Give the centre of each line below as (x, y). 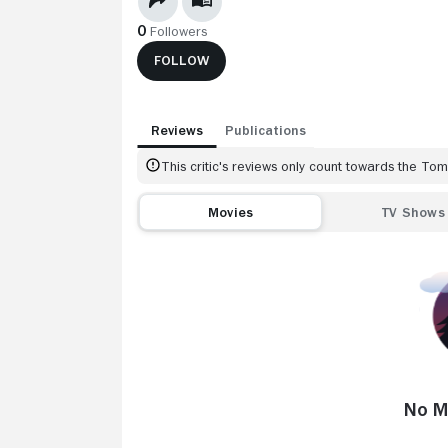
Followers (179, 30)
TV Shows (413, 211)
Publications (265, 129)
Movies (230, 211)
